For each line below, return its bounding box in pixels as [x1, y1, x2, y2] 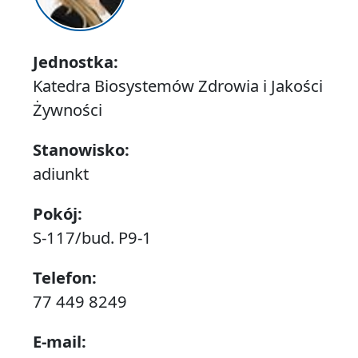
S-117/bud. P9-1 [32, 226, 152, 249]
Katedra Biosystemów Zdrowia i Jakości [32, 74, 323, 97]
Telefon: [32, 266, 97, 289]
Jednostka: [32, 50, 118, 74]
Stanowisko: [32, 138, 129, 161]
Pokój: [32, 202, 82, 225]
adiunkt [32, 162, 89, 185]
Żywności [32, 98, 102, 121]
